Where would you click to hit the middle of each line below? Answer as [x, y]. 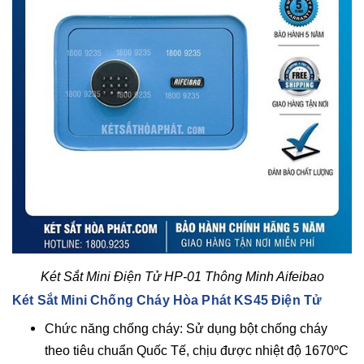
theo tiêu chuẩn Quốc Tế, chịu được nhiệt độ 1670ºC [197, 350]
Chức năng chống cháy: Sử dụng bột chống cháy [186, 328]
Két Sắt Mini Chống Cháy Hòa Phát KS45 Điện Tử [167, 300]
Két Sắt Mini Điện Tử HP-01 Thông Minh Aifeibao [182, 276]
